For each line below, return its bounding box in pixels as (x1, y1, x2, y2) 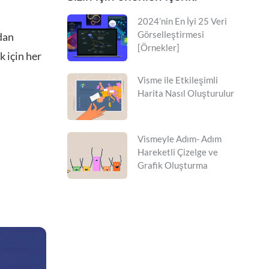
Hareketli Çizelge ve (138, 147, 218, 158)
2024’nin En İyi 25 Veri (138, 16, 227, 27)
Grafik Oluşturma (138, 160, 208, 171)
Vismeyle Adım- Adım (138, 133, 222, 145)
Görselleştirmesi (138, 29, 204, 40)
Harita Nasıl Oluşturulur (138, 88, 234, 99)
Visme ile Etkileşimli (138, 74, 218, 86)
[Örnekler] (138, 42, 180, 53)
